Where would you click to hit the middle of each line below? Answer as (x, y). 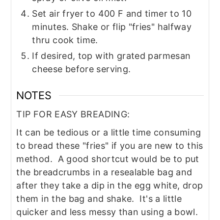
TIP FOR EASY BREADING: (73, 114)
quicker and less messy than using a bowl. (107, 212)
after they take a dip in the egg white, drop (110, 186)
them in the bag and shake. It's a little (99, 199)
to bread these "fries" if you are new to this (110, 146)
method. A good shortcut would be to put (108, 159)
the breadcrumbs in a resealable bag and (104, 172)
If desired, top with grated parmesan (111, 56)
